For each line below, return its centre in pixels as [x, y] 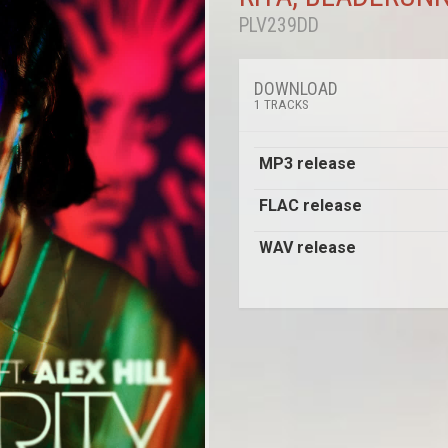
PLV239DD [279, 25]
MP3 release [307, 163]
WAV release [307, 247]
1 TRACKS [281, 104]
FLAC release [310, 205]
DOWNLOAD [298, 88]
